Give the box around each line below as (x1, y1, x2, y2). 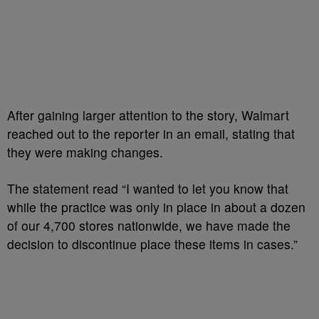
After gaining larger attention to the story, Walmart (7, 106, 289, 124)
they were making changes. (7, 143, 163, 161)
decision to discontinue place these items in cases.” (7, 235, 298, 253)
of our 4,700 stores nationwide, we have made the (7, 216, 291, 234)
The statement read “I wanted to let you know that (7, 179, 288, 197)
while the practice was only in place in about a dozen (7, 198, 305, 216)
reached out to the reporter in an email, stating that (7, 125, 295, 142)
